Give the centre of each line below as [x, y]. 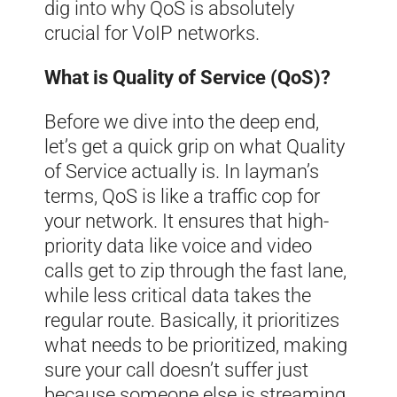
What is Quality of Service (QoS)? [187, 77]
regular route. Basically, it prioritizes [192, 320]
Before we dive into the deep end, [182, 121]
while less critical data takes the [178, 295]
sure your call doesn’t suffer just [176, 370]
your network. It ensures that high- [187, 221]
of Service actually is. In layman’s [182, 171]
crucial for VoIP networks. [152, 33]
